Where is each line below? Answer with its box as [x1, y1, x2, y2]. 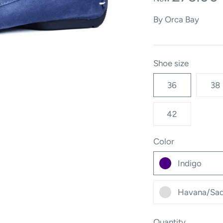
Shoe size [153, 58, 189, 69]
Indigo [177, 158, 202, 169]
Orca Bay [164, 14, 199, 25]
